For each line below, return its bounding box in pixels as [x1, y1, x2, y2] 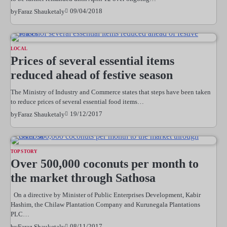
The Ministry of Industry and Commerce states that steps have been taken [11, 88, 211, 96]
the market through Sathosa [11, 171, 156, 184]
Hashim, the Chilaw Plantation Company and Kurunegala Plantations [11, 200, 200, 208]
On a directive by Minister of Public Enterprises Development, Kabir [11, 191, 201, 199]
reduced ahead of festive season [11, 68, 173, 82]
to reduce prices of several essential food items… [11, 97, 144, 105]
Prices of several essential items [11, 54, 174, 67]
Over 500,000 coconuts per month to [11, 157, 199, 170]
